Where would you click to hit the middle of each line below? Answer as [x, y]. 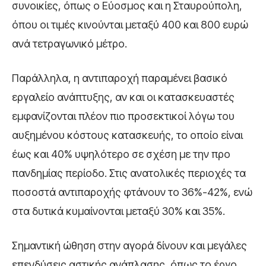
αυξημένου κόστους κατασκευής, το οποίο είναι [127, 135]
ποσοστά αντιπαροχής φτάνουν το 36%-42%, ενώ [132, 192]
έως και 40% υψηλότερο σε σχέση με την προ [121, 154]
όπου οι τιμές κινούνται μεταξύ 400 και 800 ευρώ [130, 25]
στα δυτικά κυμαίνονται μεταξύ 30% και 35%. [118, 211]
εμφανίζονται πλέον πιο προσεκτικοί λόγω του [123, 116]
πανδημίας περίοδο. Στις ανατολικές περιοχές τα [129, 173]
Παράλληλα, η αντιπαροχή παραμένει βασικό [120, 78]
